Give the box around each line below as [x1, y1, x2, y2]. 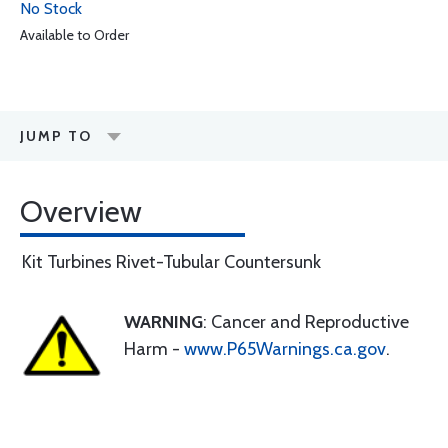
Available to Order [20, 26, 129, 44]
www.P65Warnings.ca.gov [184, 338, 386, 360]
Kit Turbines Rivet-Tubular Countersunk [22, 251, 321, 273]
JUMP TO [20, 127, 92, 145]
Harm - [124, 338, 184, 360]
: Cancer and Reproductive [203, 311, 409, 333]
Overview [20, 193, 142, 230]
